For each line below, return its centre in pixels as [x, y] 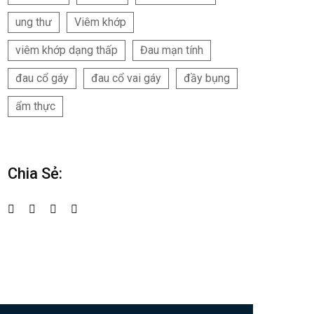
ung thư [34, 22]
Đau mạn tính [172, 50]
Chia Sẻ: [35, 174]
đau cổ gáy [42, 78]
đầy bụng [207, 78]
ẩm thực [35, 107]
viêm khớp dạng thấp [67, 50]
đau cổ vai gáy [126, 78]
